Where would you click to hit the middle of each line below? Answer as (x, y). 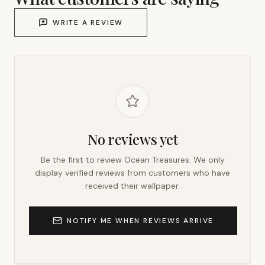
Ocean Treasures (156, 160)
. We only (207, 160)
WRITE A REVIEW (88, 22)
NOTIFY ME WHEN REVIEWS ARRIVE (140, 221)
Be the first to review (82, 160)
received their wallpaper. (132, 186)
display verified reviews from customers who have (132, 173)
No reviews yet (132, 139)
